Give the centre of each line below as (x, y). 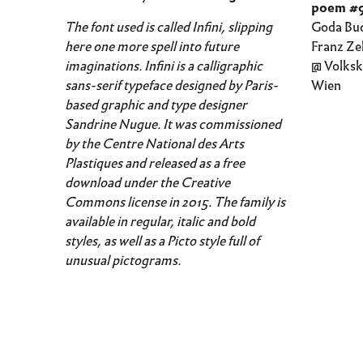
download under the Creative (147, 183)
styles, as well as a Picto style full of (162, 241)
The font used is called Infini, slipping (169, 27)
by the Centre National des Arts (154, 144)
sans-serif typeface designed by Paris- (171, 85)
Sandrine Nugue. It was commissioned (173, 124)
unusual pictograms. (123, 261)
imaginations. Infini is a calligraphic (164, 66)
